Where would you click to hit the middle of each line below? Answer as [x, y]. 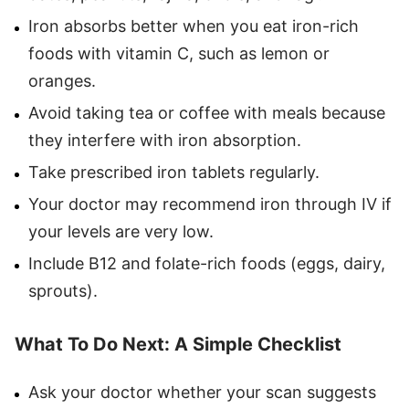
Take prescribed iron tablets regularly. [174, 172]
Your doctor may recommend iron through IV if [210, 204]
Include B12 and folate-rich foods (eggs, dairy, [207, 263]
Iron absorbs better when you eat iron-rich [194, 26]
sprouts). [63, 290]
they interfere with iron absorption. [165, 140]
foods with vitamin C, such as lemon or [179, 53]
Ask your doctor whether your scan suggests [202, 392]
